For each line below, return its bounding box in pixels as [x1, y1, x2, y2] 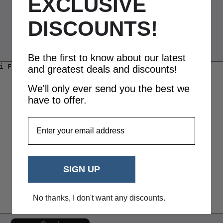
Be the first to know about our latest [28, 52, 186, 64]
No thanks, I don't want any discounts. [33, 194, 165, 203]
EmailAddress [27, 116, 81, 125]
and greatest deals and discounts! [28, 64, 177, 75]
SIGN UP [63, 164, 100, 175]
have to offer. [28, 95, 87, 106]
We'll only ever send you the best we [28, 83, 190, 95]
